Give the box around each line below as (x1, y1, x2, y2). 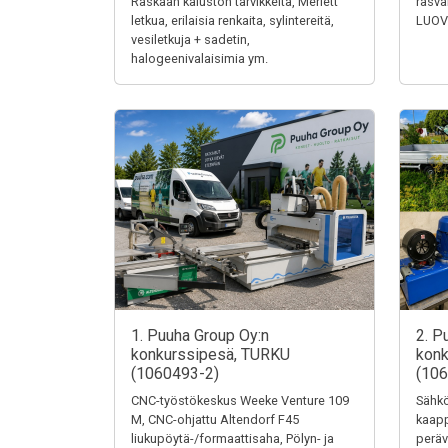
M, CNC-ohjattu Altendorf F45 (131, 412, 299, 427)
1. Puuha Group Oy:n (131, 326, 269, 345)
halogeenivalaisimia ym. (131, 51, 268, 66)
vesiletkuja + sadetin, (131, 32, 250, 47)
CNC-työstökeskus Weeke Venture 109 (131, 393, 349, 408)
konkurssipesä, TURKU (131, 345, 290, 364)
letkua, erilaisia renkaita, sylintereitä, (131, 13, 334, 28)
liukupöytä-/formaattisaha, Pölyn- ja (131, 431, 334, 446)
